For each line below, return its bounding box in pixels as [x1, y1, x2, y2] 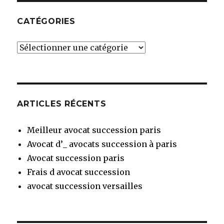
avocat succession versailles [27, 181, 143, 191]
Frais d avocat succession [27, 167, 130, 177]
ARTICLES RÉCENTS [17, 99, 106, 109]
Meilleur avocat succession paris [27, 125, 161, 135]
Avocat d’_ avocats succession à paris [27, 139, 177, 149]
